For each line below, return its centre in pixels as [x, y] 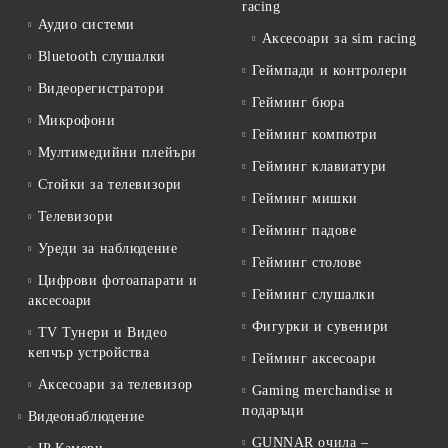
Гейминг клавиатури [319, 166]
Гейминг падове [304, 230]
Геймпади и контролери [329, 70]
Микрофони [76, 120]
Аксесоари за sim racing [339, 38]
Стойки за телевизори [109, 184]
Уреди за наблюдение [107, 248]
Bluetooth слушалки [101, 56]
